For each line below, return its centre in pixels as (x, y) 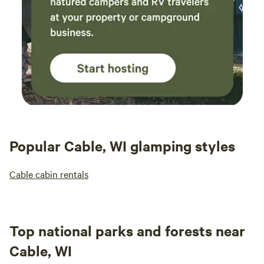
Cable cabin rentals (49, 174)
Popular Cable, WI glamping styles (122, 146)
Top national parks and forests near (127, 230)
